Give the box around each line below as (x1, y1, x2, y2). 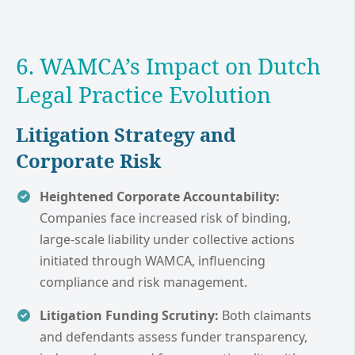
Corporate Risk (16, 147, 161, 174)
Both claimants (219, 306, 311, 324)
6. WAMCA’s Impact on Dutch (16, 50, 321, 81)
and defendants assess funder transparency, (40, 327, 307, 345)
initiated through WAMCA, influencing (40, 251, 265, 269)
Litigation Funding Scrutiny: (40, 306, 219, 324)
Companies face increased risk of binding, (40, 208, 291, 227)
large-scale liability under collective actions (40, 230, 295, 248)
